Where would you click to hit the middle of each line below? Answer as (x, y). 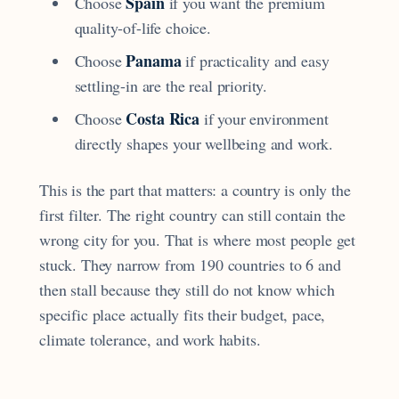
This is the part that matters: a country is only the (195, 190)
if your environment (264, 118)
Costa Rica (163, 118)
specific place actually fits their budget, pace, (183, 315)
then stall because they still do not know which (187, 290)
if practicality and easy (255, 60)
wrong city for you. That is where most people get (198, 240)
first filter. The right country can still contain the (192, 215)
